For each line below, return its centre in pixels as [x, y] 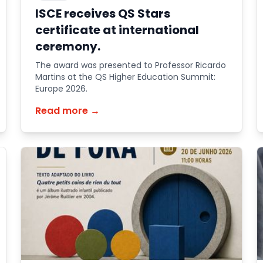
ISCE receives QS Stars [102, 14]
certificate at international [117, 30]
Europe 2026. [61, 89]
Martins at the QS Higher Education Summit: [125, 77]
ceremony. [68, 46]
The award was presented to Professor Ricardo [130, 65]
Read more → [67, 111]
